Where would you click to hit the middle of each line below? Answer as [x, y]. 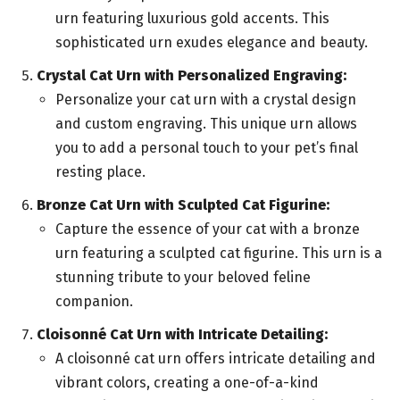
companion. [94, 302]
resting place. [100, 172]
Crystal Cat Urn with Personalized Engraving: [192, 76]
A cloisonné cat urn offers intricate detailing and [216, 359]
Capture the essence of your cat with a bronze [208, 229]
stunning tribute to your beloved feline [183, 278]
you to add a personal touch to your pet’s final [207, 148]
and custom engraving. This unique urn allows [206, 124]
